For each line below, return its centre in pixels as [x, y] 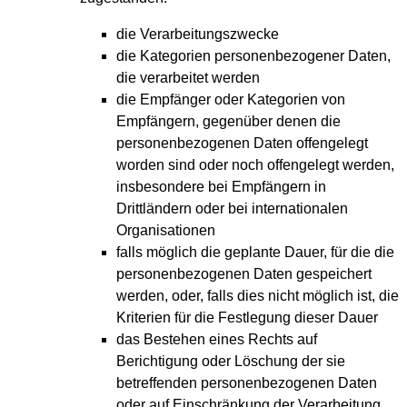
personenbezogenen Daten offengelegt [242, 144]
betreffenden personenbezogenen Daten [247, 383]
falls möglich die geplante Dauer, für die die [255, 253]
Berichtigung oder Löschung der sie [231, 362]
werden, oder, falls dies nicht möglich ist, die [258, 296]
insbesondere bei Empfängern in [221, 187]
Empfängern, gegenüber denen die [228, 122]
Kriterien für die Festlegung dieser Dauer [247, 318]
